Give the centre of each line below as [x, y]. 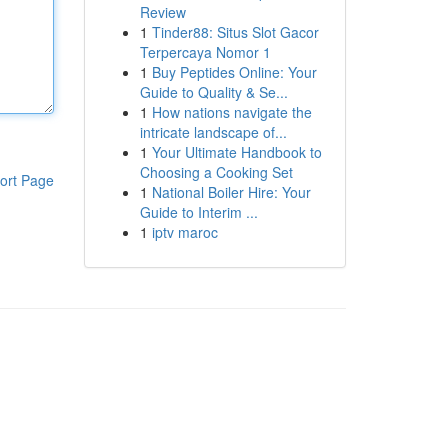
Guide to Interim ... [198, 212]
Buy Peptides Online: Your [234, 72]
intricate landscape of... [213, 132]
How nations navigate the [231, 112]
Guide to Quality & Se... [213, 92]
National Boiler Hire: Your [231, 192]
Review [162, 12]
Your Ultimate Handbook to [236, 152]
